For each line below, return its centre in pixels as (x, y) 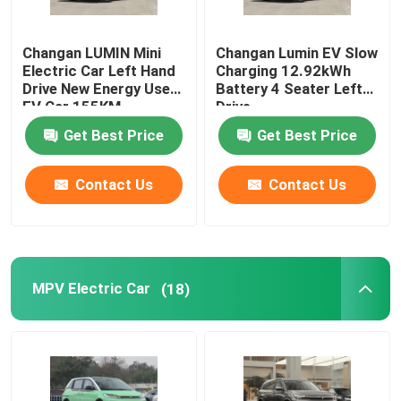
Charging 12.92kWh (284, 71)
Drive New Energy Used (101, 89)
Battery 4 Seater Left (290, 89)
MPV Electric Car (91, 289)
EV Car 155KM (72, 107)
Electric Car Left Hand (99, 71)
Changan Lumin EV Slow (297, 53)
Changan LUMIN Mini (92, 53)
